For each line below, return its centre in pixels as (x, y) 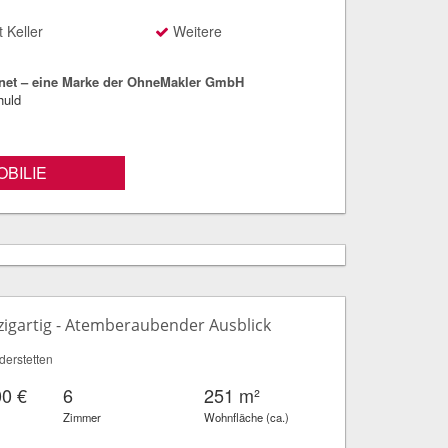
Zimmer (82, 417)
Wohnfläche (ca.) (247, 417)
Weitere (196, 31)
